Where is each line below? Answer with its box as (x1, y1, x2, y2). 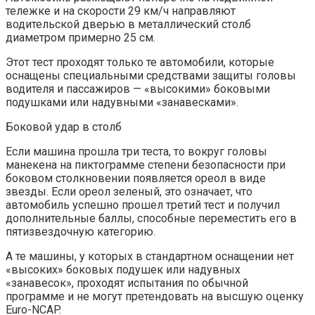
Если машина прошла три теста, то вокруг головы (6, 144, 267, 158)
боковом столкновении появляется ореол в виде (6, 171, 266, 185)
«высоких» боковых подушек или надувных (6, 262, 240, 276)
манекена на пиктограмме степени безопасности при (6, 157, 285, 172)
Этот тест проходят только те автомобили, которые (6, 55, 274, 69)
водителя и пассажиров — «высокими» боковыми (6, 82, 270, 96)
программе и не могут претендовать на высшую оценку (6, 289, 304, 303)
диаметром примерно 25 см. (6, 30, 155, 44)
